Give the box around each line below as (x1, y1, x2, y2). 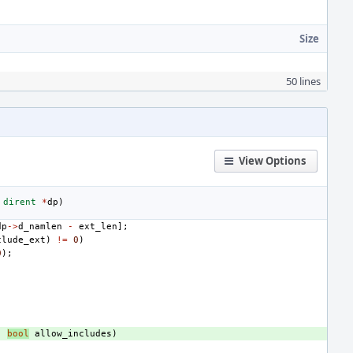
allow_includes (35, 329, 112, 339)
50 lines (286, 74, 321, 88)
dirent (3, 197, 36, 207)
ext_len (79, 221, 117, 232)
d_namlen (18, 221, 62, 232)
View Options (239, 154, 306, 168)
